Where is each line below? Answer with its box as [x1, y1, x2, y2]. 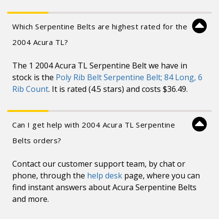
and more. [12, 194, 49, 204]
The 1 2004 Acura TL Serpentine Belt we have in [12, 60, 187, 71]
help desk [87, 170, 122, 181]
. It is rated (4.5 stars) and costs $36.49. [48, 84, 188, 94]
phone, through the [12, 170, 87, 181]
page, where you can [122, 170, 200, 181]
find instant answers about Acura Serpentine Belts [12, 182, 197, 193]
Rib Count [12, 84, 48, 94]
